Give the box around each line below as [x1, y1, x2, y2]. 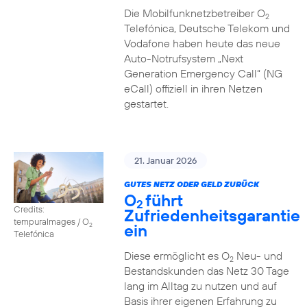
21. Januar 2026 [134, 155, 197, 166]
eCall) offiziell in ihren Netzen [123, 82, 262, 95]
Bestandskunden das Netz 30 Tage [123, 264, 289, 278]
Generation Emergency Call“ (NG [123, 66, 282, 80]
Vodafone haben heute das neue [123, 36, 280, 50]
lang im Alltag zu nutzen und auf [123, 279, 277, 293]
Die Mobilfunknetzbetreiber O [123, 6, 265, 20]
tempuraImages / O [14, 215, 89, 227]
